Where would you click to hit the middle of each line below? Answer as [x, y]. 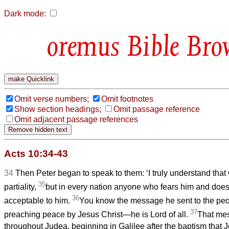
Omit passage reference [157, 109]
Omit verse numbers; [52, 99]
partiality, [21, 187]
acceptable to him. [38, 201]
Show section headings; [58, 109]
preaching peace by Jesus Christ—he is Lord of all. [97, 215]
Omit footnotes [127, 99]
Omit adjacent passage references [76, 119]
